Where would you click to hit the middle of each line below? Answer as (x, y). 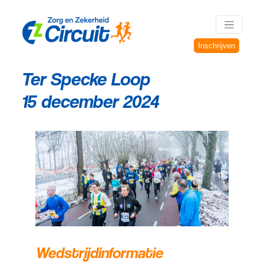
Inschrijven (216, 46)
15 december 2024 (90, 101)
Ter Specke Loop (85, 78)
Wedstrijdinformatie (99, 253)
